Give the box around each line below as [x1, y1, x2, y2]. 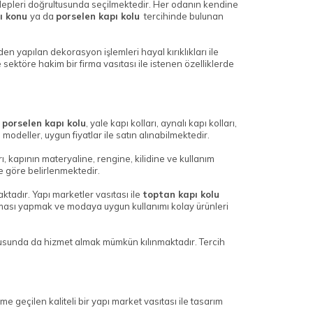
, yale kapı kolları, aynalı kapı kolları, [86, 117, 237, 129]
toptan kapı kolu [143, 189, 222, 201]
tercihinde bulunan [140, 10, 224, 22]
